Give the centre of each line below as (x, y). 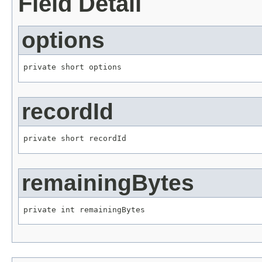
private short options (73, 67)
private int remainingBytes (84, 209)
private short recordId (75, 138)
